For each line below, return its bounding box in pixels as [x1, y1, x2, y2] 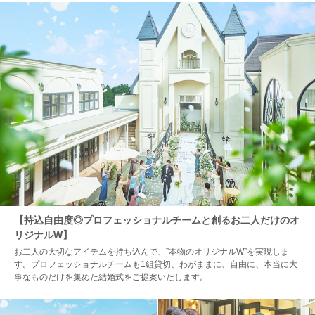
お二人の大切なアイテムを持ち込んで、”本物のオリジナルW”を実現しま [14, 247, 289, 257]
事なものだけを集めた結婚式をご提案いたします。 [14, 272, 208, 283]
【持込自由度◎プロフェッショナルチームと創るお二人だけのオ [14, 214, 300, 226]
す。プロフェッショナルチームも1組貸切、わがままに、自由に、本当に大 [14, 259, 297, 270]
